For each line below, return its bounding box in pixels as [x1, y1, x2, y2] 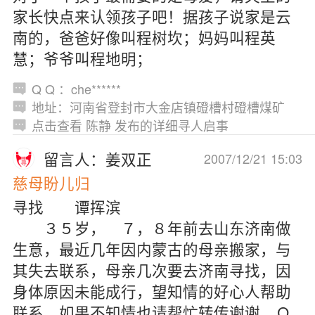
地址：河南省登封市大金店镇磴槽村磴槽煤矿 [31, 97, 285, 116]
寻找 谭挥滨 [12, 195, 121, 218]
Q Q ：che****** [31, 79, 121, 98]
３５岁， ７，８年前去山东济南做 [12, 217, 291, 239]
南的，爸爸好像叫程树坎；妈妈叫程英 [12, 26, 276, 49]
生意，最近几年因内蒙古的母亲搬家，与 [12, 238, 291, 260]
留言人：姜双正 [44, 147, 153, 169]
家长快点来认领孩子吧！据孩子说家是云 [12, 5, 291, 27]
